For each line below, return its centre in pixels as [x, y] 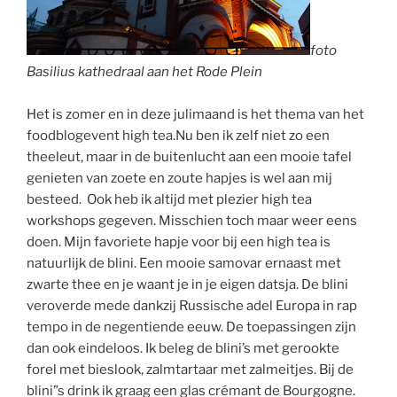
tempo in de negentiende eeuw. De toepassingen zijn [191, 327]
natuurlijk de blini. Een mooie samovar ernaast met [184, 263]
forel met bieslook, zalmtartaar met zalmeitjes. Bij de [190, 369]
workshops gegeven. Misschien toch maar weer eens [192, 220]
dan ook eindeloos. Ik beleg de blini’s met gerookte [183, 348]
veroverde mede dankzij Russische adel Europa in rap [192, 305]
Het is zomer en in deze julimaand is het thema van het [195, 114]
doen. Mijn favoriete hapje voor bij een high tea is [179, 241]
